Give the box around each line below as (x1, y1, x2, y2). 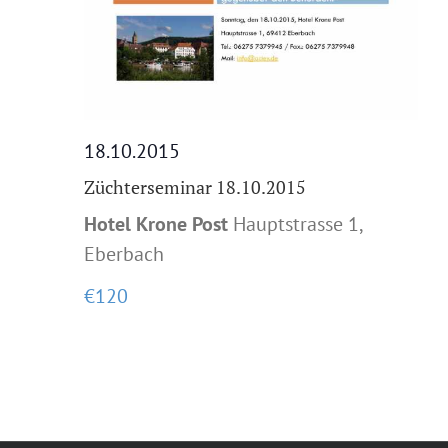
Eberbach (84, 240, 164, 267)
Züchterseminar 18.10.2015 (84, 174, 306, 199)
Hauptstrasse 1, (233, 210, 362, 237)
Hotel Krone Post (84, 210, 233, 237)
